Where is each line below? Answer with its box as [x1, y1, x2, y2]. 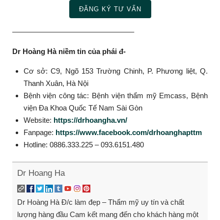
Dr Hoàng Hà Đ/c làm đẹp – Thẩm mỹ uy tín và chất [17, 198, 184, 207]
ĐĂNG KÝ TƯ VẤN [79, 5, 141, 13]
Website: [23, 115, 52, 124]
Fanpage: [23, 128, 55, 137]
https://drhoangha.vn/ [51, 115, 127, 124]
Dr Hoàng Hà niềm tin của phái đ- [12, 47, 126, 55]
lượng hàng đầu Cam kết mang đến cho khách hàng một [17, 210, 198, 219]
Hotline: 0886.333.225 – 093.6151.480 [23, 140, 144, 149]
